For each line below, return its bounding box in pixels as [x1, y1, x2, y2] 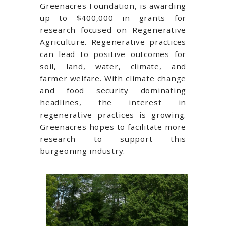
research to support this [40, 134, 186, 144]
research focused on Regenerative [40, 25, 186, 35]
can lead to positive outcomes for [40, 49, 186, 60]
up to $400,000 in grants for [40, 13, 186, 23]
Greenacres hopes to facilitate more [40, 122, 186, 132]
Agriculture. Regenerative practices [40, 37, 186, 47]
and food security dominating [40, 85, 186, 96]
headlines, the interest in [40, 97, 186, 108]
